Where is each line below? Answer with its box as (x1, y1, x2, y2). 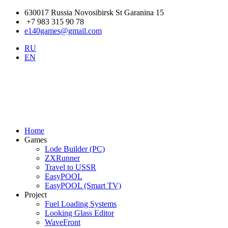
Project (24, 190, 47, 199)
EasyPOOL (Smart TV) (45, 181, 121, 190)
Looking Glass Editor (45, 209, 114, 217)
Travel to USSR (45, 163, 96, 172)
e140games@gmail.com (24, 26, 102, 35)
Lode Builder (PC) (45, 145, 105, 153)
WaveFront (45, 218, 80, 226)
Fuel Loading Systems (45, 199, 117, 208)
